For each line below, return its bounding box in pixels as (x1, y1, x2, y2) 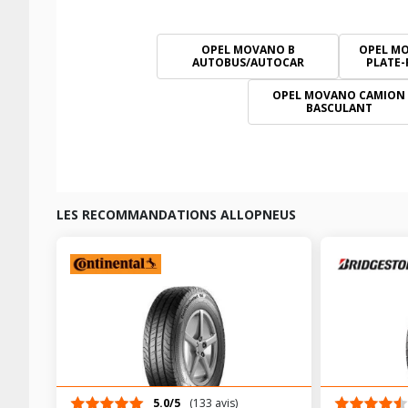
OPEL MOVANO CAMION (272, 87, 405, 103)
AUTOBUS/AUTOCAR (191, 55, 304, 70)
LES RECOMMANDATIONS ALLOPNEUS (56, 206, 296, 223)
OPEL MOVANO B (200, 42, 295, 57)
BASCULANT (305, 100, 372, 116)
